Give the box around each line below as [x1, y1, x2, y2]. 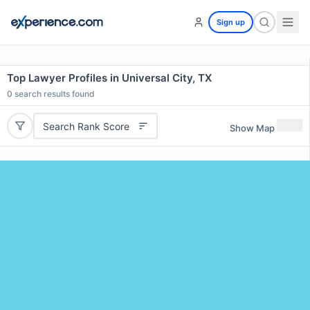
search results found [12, 89, 95, 99]
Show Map [230, 122, 275, 134]
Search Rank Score [42, 120, 129, 132]
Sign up [217, 17, 245, 27]
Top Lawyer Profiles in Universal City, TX [7, 71, 212, 84]
